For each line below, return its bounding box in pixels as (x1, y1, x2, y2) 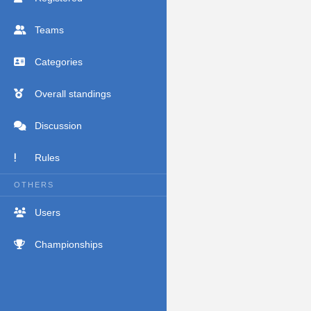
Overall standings (35, 87, 111, 99)
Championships (35, 238, 103, 250)
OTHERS (14, 180, 54, 189)
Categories (35, 56, 83, 67)
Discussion (35, 119, 82, 131)
